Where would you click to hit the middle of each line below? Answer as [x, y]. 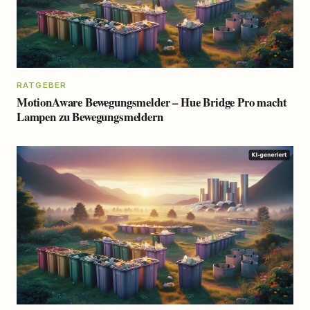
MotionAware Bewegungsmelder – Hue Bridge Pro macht [152, 102]
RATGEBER [42, 85]
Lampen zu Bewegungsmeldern [90, 117]
